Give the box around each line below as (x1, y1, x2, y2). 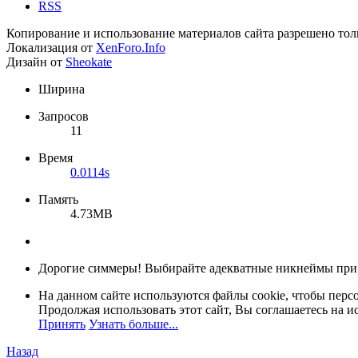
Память (38, 193, 78, 207)
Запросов (38, 109, 89, 124)
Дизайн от (6, 55, 66, 70)
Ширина (38, 82, 85, 97)
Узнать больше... (89, 317, 178, 332)
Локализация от (6, 41, 96, 55)
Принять (38, 317, 86, 332)
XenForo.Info (96, 41, 165, 55)
